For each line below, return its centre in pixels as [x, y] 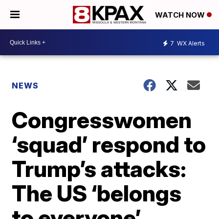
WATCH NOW [181, 15]
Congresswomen [102, 120]
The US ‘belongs [97, 193]
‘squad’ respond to [109, 144]
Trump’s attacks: [99, 169]
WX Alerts [190, 43]
